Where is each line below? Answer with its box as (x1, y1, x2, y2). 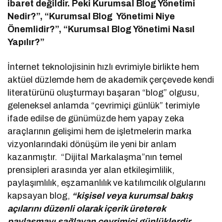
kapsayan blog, (7, 191, 72, 201)
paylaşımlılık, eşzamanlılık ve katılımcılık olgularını (7, 178, 206, 188)
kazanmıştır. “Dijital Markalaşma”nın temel (7, 152, 183, 163)
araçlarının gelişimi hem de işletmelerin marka (7, 126, 192, 137)
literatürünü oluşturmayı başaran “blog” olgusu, (7, 88, 200, 98)
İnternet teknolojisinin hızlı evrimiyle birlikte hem (7, 62, 200, 72)
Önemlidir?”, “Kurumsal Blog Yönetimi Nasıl (7, 24, 195, 35)
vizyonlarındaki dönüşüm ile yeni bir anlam (7, 139, 177, 150)
